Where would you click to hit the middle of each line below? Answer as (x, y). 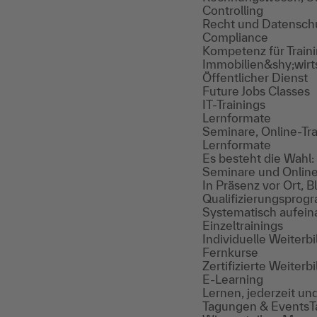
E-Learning (233, 279)
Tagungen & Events (256, 306)
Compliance (235, 37)
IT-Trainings (234, 104)
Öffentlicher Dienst (255, 77)
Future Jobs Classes (256, 91)
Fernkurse (230, 252)
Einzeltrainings (243, 225)
